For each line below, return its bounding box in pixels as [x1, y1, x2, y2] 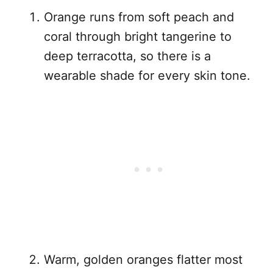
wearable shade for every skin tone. [44, 68, 250, 83]
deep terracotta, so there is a [44, 49, 211, 64]
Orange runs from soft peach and [44, 10, 234, 25]
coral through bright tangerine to [44, 29, 232, 44]
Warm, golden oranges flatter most [44, 252, 243, 268]
